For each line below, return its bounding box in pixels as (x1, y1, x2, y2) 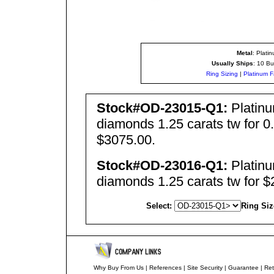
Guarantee (228, 264, 259, 271)
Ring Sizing (206, 70, 238, 77)
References (149, 264, 182, 271)
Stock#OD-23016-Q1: (96, 158, 228, 173)
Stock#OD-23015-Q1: (96, 100, 228, 116)
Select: (146, 201, 172, 210)
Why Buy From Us (93, 264, 144, 271)
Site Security (187, 264, 223, 271)
